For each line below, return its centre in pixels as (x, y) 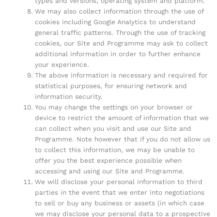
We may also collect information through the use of (119, 11)
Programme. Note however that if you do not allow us (122, 139)
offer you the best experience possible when (108, 160)
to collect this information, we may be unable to (115, 149)
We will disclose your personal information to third (118, 181)
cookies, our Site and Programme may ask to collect (121, 43)
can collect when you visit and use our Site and (113, 128)
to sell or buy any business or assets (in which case (119, 203)
